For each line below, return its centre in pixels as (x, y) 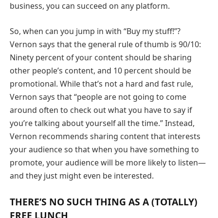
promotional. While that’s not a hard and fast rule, (101, 83)
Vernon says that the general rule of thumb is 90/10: (105, 44)
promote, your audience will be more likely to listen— (108, 162)
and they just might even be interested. (82, 175)
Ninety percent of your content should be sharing (101, 57)
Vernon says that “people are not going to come (98, 97)
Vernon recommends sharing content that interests (105, 136)
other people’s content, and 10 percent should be (100, 70)
